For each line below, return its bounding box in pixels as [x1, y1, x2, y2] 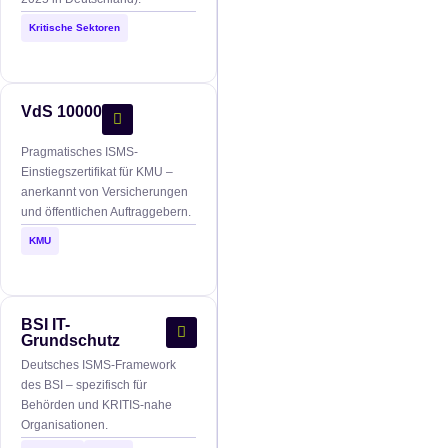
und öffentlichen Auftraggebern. [21, 204, 191, 219]
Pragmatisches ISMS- [21, 144, 138, 159]
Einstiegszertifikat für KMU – [21, 164, 173, 179]
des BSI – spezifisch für [21, 377, 147, 392]
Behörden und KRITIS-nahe [21, 397, 172, 412]
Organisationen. [21, 417, 108, 432]
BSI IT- [21, 315, 70, 333]
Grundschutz [21, 331, 120, 349]
